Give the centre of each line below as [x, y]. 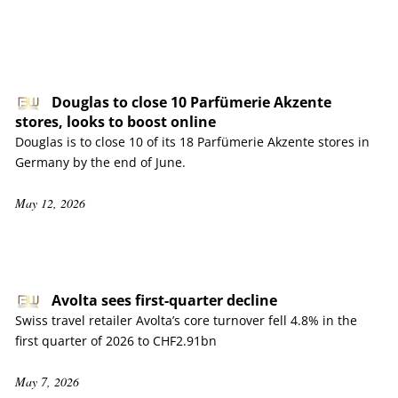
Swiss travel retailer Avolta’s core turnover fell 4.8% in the [186, 320]
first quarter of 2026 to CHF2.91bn [116, 341]
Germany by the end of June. [100, 162]
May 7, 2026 [47, 382]
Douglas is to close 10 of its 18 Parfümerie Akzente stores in [192, 142]
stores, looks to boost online [115, 122]
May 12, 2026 [50, 203]
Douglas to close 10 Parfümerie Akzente [191, 102]
